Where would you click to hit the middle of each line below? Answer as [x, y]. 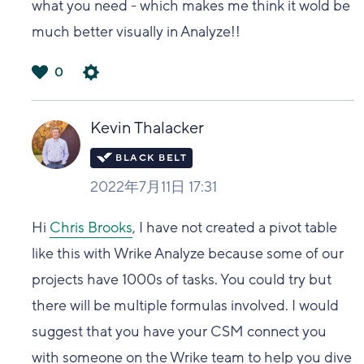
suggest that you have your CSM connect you [180, 331]
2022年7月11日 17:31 [154, 186]
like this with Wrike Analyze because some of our [188, 253]
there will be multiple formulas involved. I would [186, 305]
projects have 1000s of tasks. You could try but [182, 279]
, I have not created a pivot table [235, 227]
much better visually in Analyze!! [138, 31]
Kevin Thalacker [147, 128]
